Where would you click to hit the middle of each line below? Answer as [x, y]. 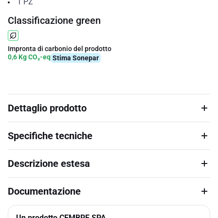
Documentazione [44, 191]
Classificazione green [54, 20]
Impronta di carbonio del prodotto [60, 49]
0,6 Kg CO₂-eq [29, 57]
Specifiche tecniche [50, 136]
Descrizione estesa [49, 163]
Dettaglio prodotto [47, 108]
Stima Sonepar [76, 58]
